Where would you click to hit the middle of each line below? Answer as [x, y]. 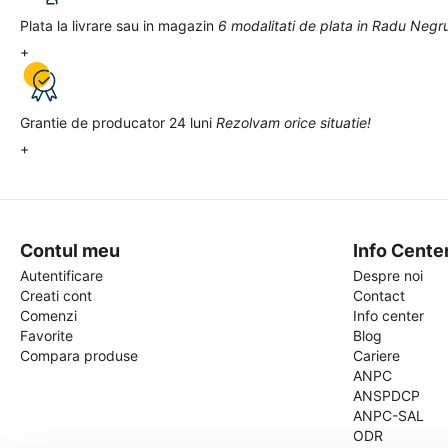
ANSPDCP [386, 395]
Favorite [46, 335]
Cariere [376, 355]
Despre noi [387, 275]
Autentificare [61, 275]
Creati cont [56, 295]
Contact [378, 295]
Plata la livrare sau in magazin [117, 25]
